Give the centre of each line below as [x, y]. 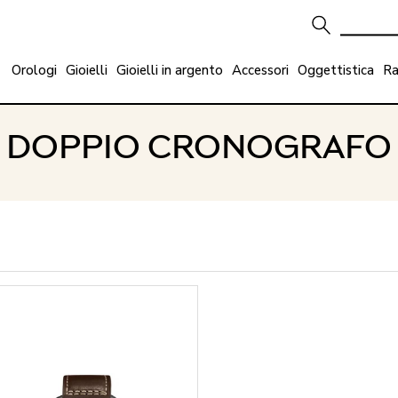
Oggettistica [336, 70]
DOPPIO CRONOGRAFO [199, 148]
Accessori [260, 70]
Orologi [34, 70]
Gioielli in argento [170, 70]
